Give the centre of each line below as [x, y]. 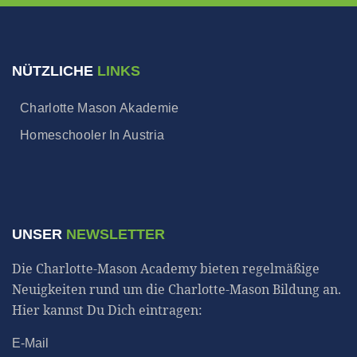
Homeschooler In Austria [92, 135]
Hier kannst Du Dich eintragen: [107, 310]
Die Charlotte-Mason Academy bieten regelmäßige [166, 269]
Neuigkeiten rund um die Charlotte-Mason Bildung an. [177, 289]
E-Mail [30, 343]
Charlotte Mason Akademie [100, 108]
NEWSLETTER [116, 234]
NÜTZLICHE [55, 71]
